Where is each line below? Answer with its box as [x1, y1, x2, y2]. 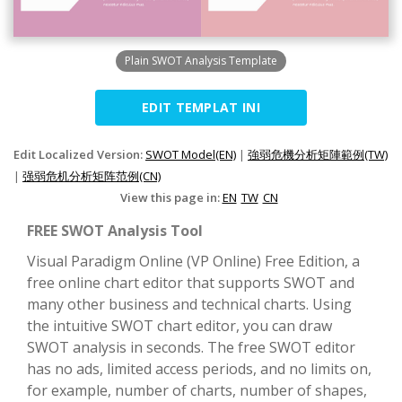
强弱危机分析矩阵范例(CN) [22, 168, 161, 185]
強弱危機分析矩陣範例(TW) [248, 146, 388, 163]
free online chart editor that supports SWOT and [27, 273, 354, 293]
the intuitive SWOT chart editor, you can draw [27, 316, 332, 336]
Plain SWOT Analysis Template [125, 53, 277, 69]
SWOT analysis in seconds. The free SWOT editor [27, 337, 355, 358]
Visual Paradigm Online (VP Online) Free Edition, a [27, 251, 360, 272]
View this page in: [119, 189, 223, 206]
